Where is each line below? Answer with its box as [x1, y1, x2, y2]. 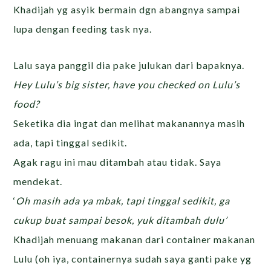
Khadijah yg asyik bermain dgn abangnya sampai [13, 4, 241, 15]
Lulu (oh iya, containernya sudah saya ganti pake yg [13, 253, 252, 264]
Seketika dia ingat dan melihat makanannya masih [13, 117, 246, 129]
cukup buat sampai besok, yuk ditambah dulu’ [13, 214, 227, 226]
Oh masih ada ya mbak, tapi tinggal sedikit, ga [16, 195, 230, 206]
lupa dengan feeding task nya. [13, 23, 152, 34]
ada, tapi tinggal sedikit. [13, 137, 128, 148]
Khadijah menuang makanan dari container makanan [13, 233, 256, 245]
